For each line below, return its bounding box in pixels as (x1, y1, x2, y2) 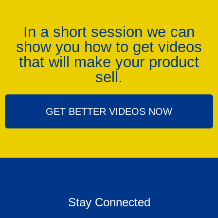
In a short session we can (23, 23, 195, 41)
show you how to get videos (16, 38, 202, 56)
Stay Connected (68, 196, 150, 209)
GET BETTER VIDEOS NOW (46, 106, 172, 117)
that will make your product (19, 54, 199, 71)
